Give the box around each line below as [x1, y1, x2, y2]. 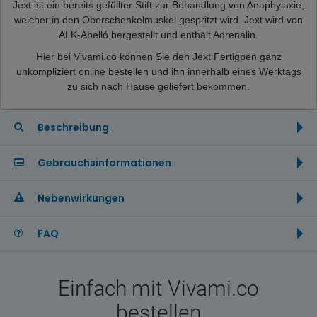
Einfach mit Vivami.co [58, 275, 259, 301]
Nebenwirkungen [35, 190, 125, 205]
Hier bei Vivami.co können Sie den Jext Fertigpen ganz [35, 50, 282, 62]
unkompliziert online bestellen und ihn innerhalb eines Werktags [16, 65, 301, 77]
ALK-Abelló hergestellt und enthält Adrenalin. [59, 28, 258, 40]
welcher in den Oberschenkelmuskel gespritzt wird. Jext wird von [14, 13, 303, 25]
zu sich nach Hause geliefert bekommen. [67, 80, 250, 92]
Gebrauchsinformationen [35, 155, 171, 170]
